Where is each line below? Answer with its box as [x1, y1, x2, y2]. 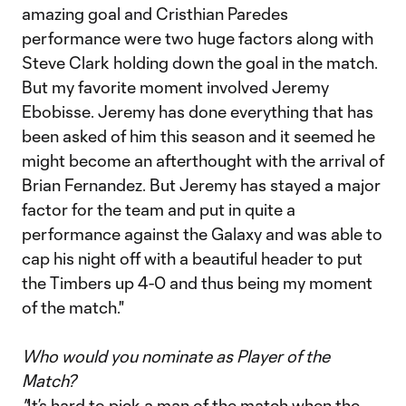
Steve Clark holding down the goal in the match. [22, 53, 378, 72]
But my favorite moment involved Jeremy [22, 77, 329, 97]
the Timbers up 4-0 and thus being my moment [22, 273, 372, 293]
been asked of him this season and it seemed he [22, 126, 375, 146]
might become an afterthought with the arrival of [22, 150, 384, 170]
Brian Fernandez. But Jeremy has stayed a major [22, 175, 381, 195]
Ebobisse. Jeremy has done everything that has [22, 101, 373, 121]
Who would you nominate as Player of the [22, 346, 330, 366]
